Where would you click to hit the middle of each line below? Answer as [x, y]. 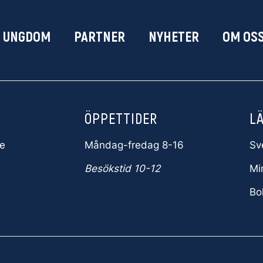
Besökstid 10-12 [122, 168]
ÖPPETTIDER [121, 118]
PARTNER [100, 36]
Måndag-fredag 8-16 [134, 145]
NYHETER [174, 36]
